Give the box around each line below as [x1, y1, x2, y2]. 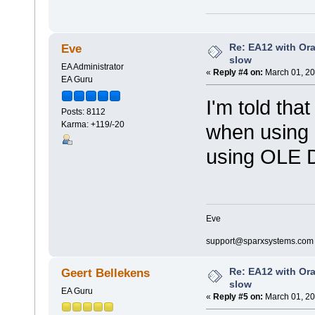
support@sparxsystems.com [206, 236, 314, 246]
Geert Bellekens [61, 266, 150, 280]
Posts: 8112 [60, 107, 105, 117]
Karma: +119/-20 [60, 120, 124, 130]
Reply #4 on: [213, 67, 263, 78]
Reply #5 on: [213, 291, 263, 302]
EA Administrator [60, 62, 124, 72]
